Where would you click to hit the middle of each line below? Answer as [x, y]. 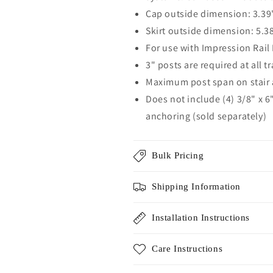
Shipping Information [196, 186]
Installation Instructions [201, 217]
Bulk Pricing [178, 155]
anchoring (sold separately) [206, 116]
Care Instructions [187, 248]
